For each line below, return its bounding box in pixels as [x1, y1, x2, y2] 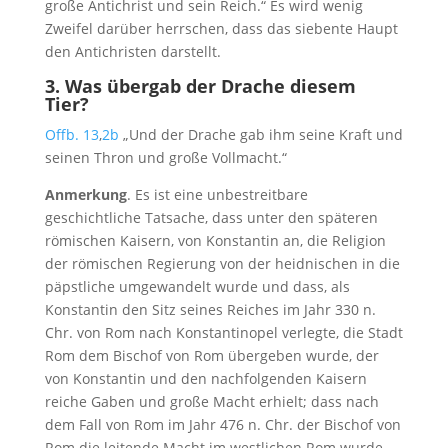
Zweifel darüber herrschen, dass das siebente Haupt [44, 19, 398, 39]
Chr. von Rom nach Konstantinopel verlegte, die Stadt [44, 323, 403, 343]
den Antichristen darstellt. [44, 42, 221, 62]
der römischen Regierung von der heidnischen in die [44, 254, 400, 274]
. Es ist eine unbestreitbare [126, 185, 308, 205]
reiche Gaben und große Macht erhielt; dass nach [44, 392, 379, 412]
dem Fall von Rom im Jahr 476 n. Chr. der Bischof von [44, 415, 401, 435]
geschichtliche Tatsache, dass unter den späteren [44, 208, 378, 228]
